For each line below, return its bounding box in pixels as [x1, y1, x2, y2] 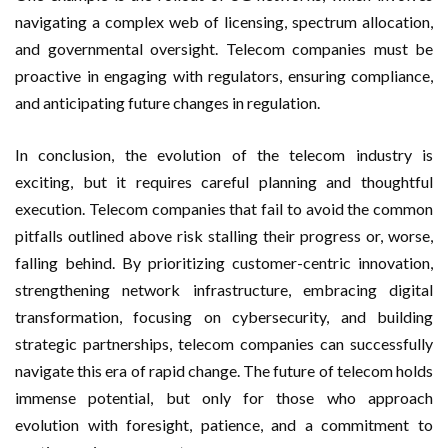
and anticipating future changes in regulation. [15, 92, 320, 112]
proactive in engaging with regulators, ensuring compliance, [15, 65, 433, 85]
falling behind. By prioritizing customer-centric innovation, [15, 252, 433, 272]
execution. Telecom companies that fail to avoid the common [15, 198, 433, 218]
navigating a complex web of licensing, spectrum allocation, [15, 11, 433, 31]
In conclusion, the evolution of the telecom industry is [15, 144, 433, 164]
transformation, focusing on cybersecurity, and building [15, 306, 433, 326]
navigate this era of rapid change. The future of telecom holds [15, 360, 433, 380]
